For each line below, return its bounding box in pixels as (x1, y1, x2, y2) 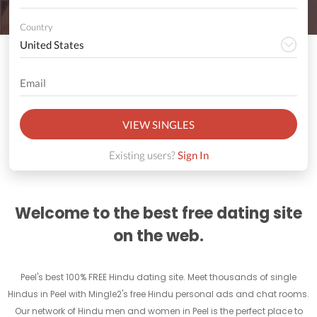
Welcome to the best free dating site (15, 202, 302, 225)
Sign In (177, 149, 209, 162)
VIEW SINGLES (122, 117, 195, 131)
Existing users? (108, 149, 178, 162)
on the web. (113, 225, 204, 248)
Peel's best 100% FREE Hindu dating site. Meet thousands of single (21, 271, 296, 284)
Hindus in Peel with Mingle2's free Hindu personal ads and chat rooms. (8, 288, 309, 301)
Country (19, 21, 52, 33)
